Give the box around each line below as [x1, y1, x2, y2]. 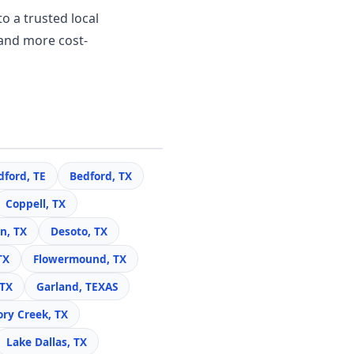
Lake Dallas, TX [6, 334, 87, 349]
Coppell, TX [6, 196, 66, 211]
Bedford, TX [70, 168, 132, 183]
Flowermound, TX [33, 251, 126, 266]
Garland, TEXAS [36, 279, 118, 294]
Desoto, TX [51, 224, 107, 239]
